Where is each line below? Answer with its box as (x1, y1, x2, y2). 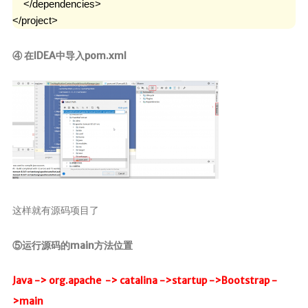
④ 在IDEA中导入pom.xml (12, 49, 126, 63)
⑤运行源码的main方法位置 (12, 239, 133, 252)
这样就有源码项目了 (12, 204, 99, 217)
